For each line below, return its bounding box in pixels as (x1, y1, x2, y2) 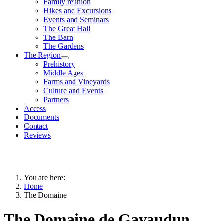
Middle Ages (43, 68, 83, 77)
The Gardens (43, 41, 84, 50)
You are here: (24, 173, 69, 182)
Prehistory (43, 59, 75, 68)
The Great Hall (43, 24, 90, 33)
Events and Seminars (43, 15, 109, 24)
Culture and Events (43, 86, 103, 95)
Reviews (24, 130, 51, 139)
